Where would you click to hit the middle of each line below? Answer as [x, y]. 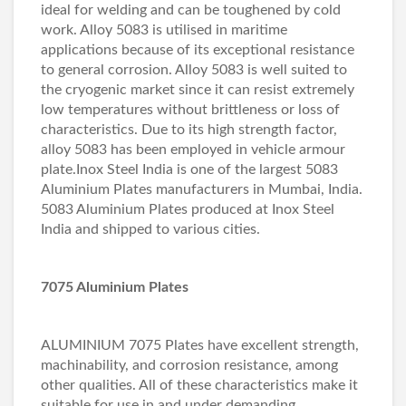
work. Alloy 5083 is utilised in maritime [164, 30]
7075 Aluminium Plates [115, 287]
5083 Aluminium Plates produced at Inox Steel [188, 209]
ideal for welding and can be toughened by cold [191, 10]
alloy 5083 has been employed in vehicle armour [193, 150]
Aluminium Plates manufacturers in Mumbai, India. [202, 189]
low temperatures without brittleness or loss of [190, 110]
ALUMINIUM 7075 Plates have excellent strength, [200, 345]
